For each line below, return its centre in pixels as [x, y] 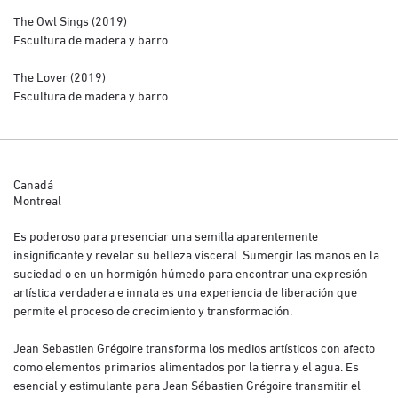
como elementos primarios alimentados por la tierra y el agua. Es [186, 365]
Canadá [33, 183]
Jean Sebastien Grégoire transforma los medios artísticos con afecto [194, 346]
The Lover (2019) [60, 76]
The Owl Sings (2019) [70, 20]
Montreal [37, 199]
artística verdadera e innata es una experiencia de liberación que [185, 291]
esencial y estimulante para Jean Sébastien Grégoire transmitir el [187, 384]
